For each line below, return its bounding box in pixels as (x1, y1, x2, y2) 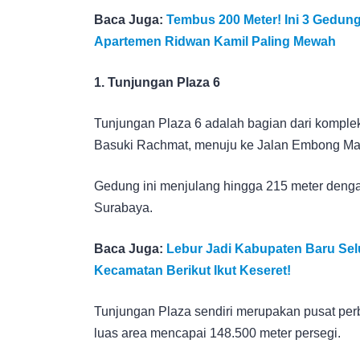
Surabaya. (94, 200, 153, 215)
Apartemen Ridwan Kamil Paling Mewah (94, 34, 336, 48)
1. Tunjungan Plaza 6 (94, 75, 220, 89)
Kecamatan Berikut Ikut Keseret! (94, 263, 291, 277)
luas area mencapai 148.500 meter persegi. (94, 325, 341, 340)
